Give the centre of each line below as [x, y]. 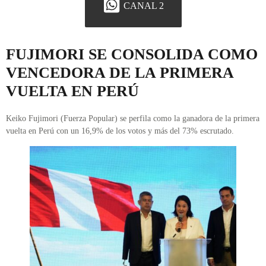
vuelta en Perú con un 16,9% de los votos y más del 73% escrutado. [120, 131]
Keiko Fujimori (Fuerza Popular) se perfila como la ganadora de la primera [133, 119]
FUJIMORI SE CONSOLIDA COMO [132, 55]
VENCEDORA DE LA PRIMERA [120, 73]
